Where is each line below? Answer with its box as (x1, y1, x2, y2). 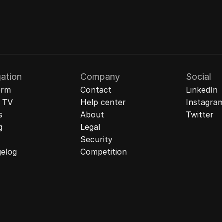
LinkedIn (185, 85, 218, 95)
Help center (80, 97, 126, 107)
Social (185, 71, 211, 82)
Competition (80, 147, 127, 157)
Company (80, 71, 120, 82)
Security (80, 134, 112, 144)
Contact (80, 85, 111, 95)
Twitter (185, 110, 214, 119)
